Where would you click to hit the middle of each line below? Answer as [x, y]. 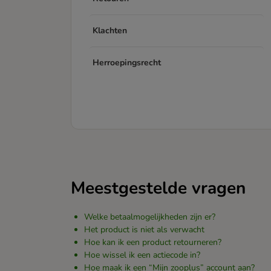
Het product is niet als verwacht [144, 230]
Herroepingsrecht [127, 63]
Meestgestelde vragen [158, 188]
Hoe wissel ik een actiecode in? [142, 255]
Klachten [110, 31]
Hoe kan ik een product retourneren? [153, 242]
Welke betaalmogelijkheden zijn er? [150, 217]
